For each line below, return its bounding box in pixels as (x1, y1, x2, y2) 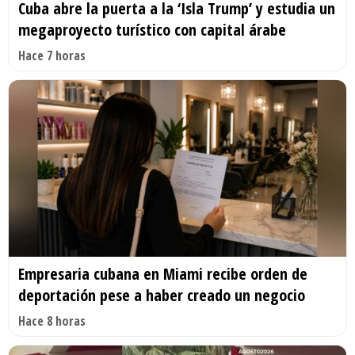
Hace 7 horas (18, 46, 86, 64)
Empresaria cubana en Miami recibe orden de (18, 263, 307, 285)
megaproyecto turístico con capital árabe (18, 18, 286, 40)
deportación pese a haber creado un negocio (18, 284, 305, 307)
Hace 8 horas (18, 312, 86, 330)
